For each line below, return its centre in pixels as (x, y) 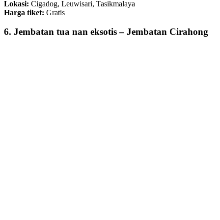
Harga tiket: (25, 13)
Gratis (55, 13)
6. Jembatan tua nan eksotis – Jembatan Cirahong (106, 31)
